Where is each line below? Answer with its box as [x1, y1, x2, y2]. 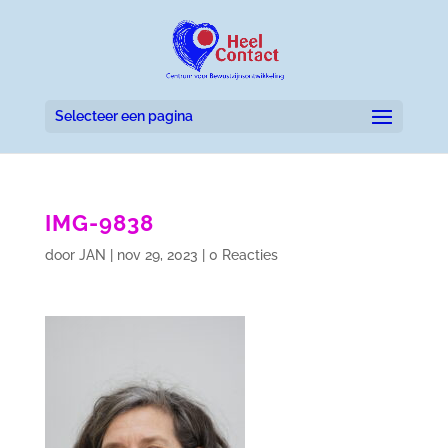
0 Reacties [208, 247, 278, 263]
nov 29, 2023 [116, 247, 198, 263]
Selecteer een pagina [54, 108, 193, 124]
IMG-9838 [44, 210, 154, 236]
